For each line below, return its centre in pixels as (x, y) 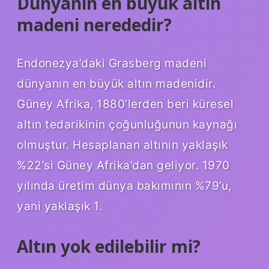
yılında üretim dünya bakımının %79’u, (124, 185)
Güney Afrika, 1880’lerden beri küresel (125, 104)
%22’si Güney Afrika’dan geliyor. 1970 (123, 165)
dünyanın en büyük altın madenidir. (116, 83)
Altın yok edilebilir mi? (109, 246)
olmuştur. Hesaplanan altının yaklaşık (122, 144)
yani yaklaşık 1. (59, 206)
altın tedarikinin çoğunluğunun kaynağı (127, 124)
